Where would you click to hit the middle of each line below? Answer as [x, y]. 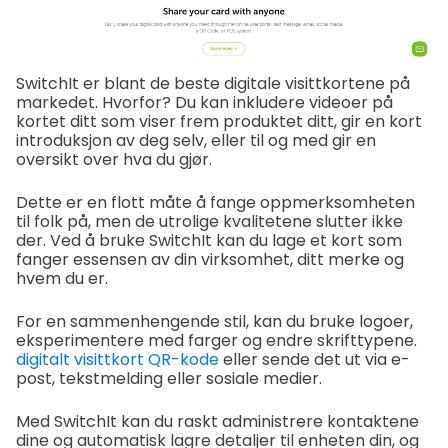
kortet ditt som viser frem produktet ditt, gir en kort [219, 121]
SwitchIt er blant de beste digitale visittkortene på [213, 83]
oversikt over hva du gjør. [114, 159]
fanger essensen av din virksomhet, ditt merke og [210, 259]
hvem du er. [62, 278]
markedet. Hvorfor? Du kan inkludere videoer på [204, 102]
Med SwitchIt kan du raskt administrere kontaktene [217, 421]
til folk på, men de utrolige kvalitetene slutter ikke [209, 221]
